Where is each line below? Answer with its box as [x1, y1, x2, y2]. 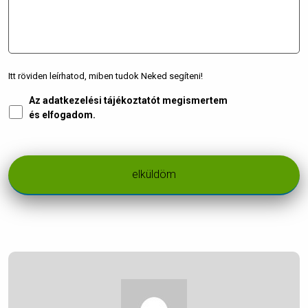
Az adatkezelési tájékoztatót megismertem [29, 95, 228, 106]
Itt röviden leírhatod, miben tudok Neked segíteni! [8, 71, 203, 81]
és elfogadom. [29, 109, 96, 120]
